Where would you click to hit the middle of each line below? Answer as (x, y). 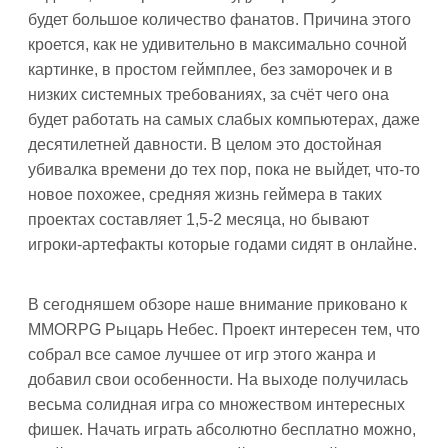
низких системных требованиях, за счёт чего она (208, 94)
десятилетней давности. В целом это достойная (205, 144)
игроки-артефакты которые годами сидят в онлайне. (222, 244)
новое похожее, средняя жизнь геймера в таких (205, 194)
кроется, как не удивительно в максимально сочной (217, 44)
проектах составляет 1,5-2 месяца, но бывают (198, 219)
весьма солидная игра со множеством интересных (216, 404)
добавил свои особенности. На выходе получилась (218, 379)
